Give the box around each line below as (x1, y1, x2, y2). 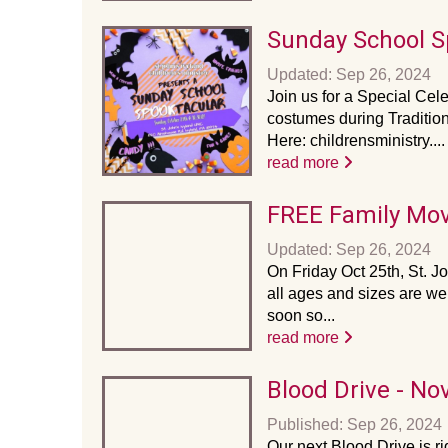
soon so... (267, 307, 335, 324)
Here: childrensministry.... (267, 132, 445, 149)
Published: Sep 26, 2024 (267, 416, 442, 433)
